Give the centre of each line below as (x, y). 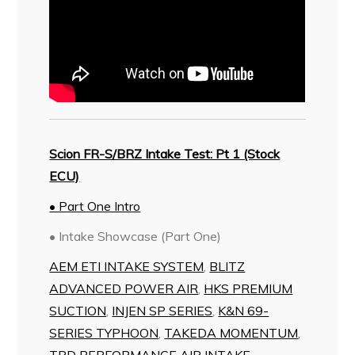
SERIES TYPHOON (104, 332)
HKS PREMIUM (248, 288)
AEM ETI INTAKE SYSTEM (127, 266)
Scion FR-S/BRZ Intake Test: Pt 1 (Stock (165, 153)
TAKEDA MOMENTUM (231, 332)
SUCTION (78, 310)
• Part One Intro (95, 206)
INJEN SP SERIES (162, 310)
